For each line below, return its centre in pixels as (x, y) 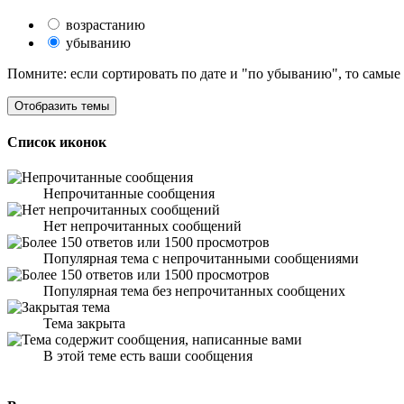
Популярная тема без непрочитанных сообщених (194, 291)
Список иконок (57, 142)
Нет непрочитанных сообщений (142, 226)
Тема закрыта (84, 324)
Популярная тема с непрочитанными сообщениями (201, 259)
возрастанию (104, 24)
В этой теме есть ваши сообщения (148, 356)
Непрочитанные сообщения (129, 194)
